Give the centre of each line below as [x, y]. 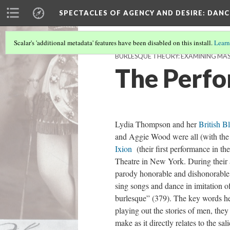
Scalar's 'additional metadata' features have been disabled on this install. [114, 43]
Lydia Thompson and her [157, 124]
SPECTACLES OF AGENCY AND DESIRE [131, 13]
